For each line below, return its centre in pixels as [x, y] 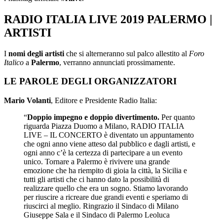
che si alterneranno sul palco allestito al [127, 53]
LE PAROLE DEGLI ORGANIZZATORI [90, 81]
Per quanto [177, 117]
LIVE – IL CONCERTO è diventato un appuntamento [109, 135]
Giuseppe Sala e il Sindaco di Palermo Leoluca [97, 215]
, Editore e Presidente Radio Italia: [104, 100]
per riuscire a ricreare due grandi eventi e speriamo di [106, 197]
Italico [14, 62]
